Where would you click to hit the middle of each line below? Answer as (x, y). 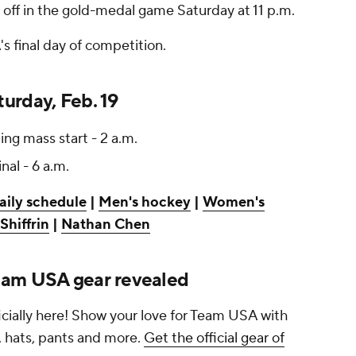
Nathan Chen (106, 225)
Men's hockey (145, 203)
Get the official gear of (214, 339)
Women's (234, 203)
